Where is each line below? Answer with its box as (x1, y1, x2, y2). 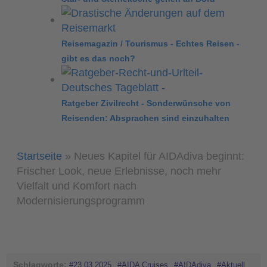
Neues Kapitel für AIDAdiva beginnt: (74, 150, 245, 163)
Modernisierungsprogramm (17, 194, 145, 207)
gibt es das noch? (61, 54, 135, 64)
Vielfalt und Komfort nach (17, 179, 137, 193)
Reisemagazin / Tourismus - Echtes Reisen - (61, 39, 240, 49)
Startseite (17, 150, 63, 163)
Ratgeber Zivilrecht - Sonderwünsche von (61, 98, 231, 108)
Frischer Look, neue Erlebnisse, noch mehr (17, 164, 222, 178)
